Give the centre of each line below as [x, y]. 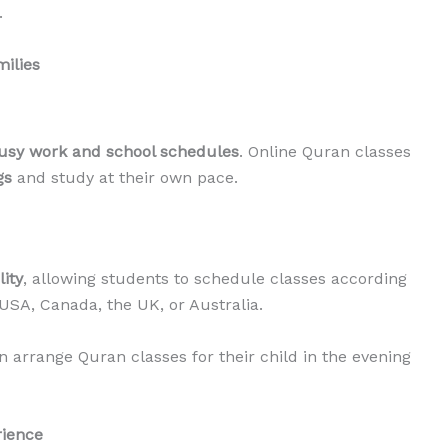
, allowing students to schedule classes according [215, 279]
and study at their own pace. [125, 177]
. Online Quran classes [325, 151]
